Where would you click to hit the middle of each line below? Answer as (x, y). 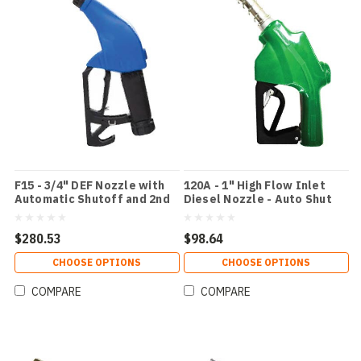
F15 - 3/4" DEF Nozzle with (89, 185)
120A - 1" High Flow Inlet (254, 185)
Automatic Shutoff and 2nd (92, 199)
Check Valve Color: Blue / (86, 212)
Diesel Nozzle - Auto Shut (257, 199)
